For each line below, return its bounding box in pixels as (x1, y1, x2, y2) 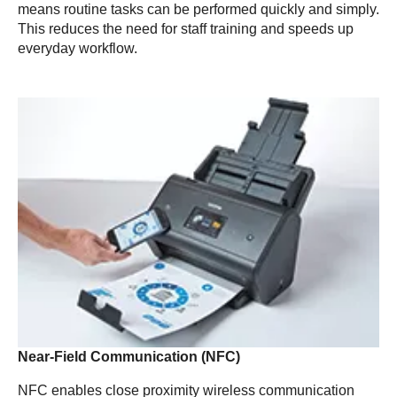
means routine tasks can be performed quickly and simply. (18, 2, 379, 18)
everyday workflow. (18, 41, 137, 57)
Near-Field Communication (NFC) (18, 349, 240, 365)
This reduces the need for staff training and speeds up (18, 21, 354, 37)
